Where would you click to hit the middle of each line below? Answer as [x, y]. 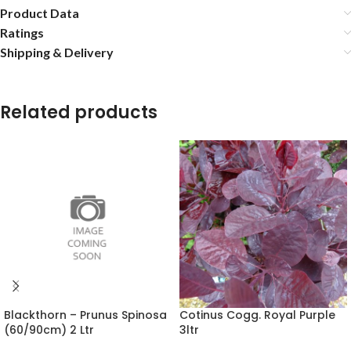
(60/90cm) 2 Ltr [49, 330]
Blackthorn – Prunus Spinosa [85, 315]
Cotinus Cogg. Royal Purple [257, 315]
